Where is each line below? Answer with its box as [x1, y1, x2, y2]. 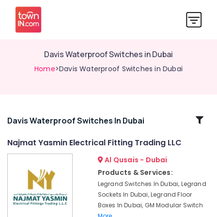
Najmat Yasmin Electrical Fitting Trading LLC [7, 137, 182, 148]
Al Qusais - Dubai [103, 155, 168, 165]
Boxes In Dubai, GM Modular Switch [97, 201, 203, 209]
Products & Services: [97, 168, 173, 177]
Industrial [7, 166, 36, 174]
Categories [8, 125, 58, 138]
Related [15, 114, 50, 126]
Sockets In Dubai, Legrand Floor [97, 190, 192, 199]
